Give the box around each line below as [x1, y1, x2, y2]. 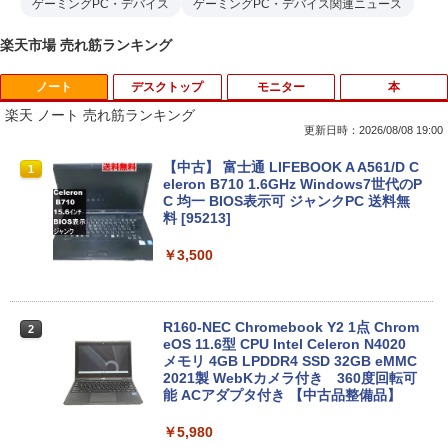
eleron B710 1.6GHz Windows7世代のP [163, 176, 422, 193]
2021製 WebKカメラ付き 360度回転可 [163, 370, 417, 387]
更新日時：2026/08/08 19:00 [304, 124, 443, 137]
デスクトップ [131, 80, 204, 95]
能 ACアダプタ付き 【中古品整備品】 [163, 387, 401, 404]
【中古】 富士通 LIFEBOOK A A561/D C [163, 159, 419, 176]
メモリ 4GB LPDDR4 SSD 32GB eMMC [163, 353, 417, 370]
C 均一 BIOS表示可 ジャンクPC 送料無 [163, 193, 410, 210]
